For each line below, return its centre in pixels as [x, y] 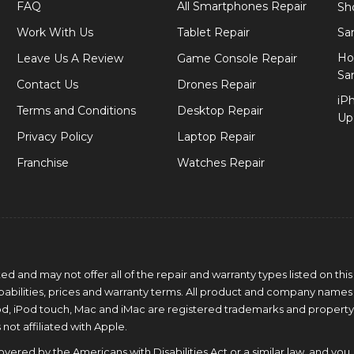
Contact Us [47, 85]
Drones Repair [216, 85]
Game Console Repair [237, 58]
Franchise [42, 163]
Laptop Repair [216, 137]
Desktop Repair [220, 111]
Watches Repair [220, 163]
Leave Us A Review [70, 58]
